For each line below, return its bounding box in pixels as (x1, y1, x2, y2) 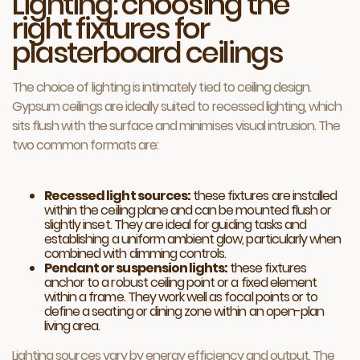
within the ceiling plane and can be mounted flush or (44, 201, 332, 219)
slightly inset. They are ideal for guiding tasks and (44, 215, 307, 234)
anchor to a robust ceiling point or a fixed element (44, 273, 317, 292)
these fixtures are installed (190, 186, 337, 205)
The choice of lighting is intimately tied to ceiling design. (12, 78, 312, 96)
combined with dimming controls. (44, 244, 227, 263)
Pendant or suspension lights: (44, 259, 228, 277)
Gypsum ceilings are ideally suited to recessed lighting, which (12, 97, 342, 116)
